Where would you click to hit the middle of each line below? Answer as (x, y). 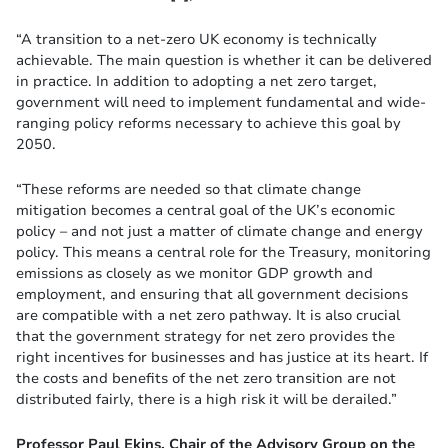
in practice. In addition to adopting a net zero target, (196, 81)
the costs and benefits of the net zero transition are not (206, 378)
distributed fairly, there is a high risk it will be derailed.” (206, 399)
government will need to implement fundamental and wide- (221, 102)
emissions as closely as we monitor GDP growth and (194, 273)
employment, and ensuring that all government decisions (212, 294)
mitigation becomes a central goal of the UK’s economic (205, 210)
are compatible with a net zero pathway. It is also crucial (208, 315)
